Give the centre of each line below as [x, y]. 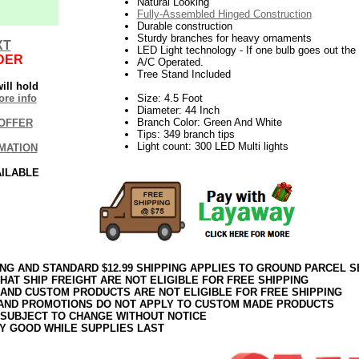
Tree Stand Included [184, 74]
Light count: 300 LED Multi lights [212, 146]
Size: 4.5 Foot [169, 98]
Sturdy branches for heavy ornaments [224, 38]
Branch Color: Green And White [209, 122]
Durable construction [184, 26]
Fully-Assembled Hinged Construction [224, 14]
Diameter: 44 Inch [178, 110]
